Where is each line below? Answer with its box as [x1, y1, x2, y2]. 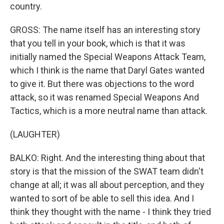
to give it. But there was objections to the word [10, 78, 194, 89]
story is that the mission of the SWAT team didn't [10, 166, 203, 176]
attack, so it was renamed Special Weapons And [10, 92, 199, 102]
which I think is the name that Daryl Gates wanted [10, 65, 204, 75]
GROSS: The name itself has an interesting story [10, 24, 200, 35]
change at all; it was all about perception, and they [10, 179, 204, 190]
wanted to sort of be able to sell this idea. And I [10, 193, 194, 203]
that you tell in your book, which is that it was [10, 38, 185, 48]
